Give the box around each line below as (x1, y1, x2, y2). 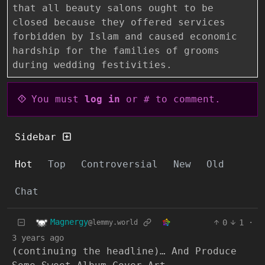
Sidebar (15, 131, 62, 143)
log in (85, 93, 120, 105)
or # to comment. (120, 93, 221, 105)
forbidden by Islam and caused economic (12, 30, 237, 42)
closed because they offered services (12, 16, 225, 28)
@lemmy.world (88, 218, 138, 227)
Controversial (81, 158, 158, 170)
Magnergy (50, 217, 88, 227)
